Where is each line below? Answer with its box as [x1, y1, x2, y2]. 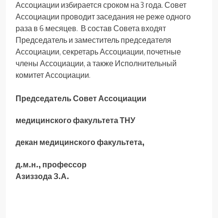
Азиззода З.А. [16, 171, 69, 181]
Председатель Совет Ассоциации [16, 93, 146, 103]
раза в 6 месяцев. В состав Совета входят [16, 23, 166, 33]
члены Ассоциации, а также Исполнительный [16, 58, 177, 68]
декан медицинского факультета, [16, 137, 145, 147]
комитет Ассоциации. [16, 70, 91, 80]
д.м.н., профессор [16, 159, 186, 169]
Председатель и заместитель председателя [16, 35, 171, 45]
